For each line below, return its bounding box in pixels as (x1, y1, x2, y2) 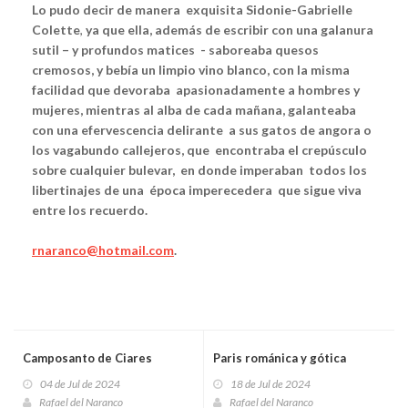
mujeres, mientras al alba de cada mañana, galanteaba (32, 102, 356, 118)
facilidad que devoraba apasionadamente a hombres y (32, 82, 360, 98)
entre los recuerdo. (32, 202, 148, 219)
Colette (32, 22, 80, 38)
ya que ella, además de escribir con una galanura (86, 22, 373, 38)
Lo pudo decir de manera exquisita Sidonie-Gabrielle (32, 2, 352, 18)
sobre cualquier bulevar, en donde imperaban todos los (32, 162, 367, 178)
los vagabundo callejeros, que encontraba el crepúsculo (32, 142, 367, 158)
